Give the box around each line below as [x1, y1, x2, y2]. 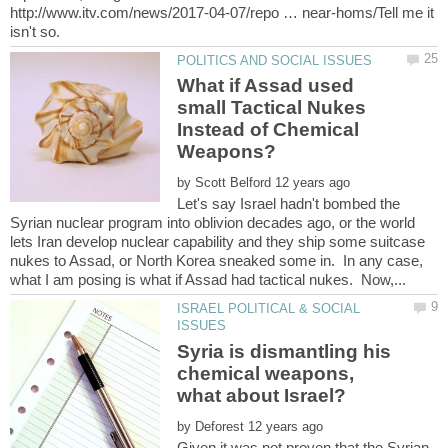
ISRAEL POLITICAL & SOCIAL [177, 301, 361, 317]
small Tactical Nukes [177, 97, 367, 119]
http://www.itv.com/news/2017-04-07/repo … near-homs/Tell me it [10, 4, 434, 22]
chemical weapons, [177, 362, 355, 384]
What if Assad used [177, 75, 355, 97]
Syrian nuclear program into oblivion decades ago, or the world [10, 214, 415, 232]
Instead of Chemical [177, 119, 360, 141]
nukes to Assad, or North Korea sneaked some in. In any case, [10, 252, 423, 270]
